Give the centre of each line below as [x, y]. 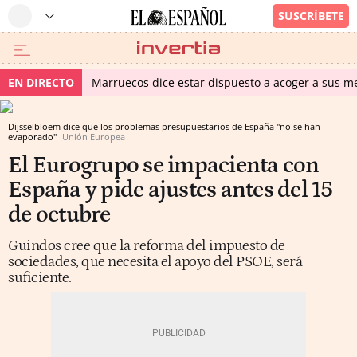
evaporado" [33, 137]
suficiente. [40, 278]
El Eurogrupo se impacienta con [164, 165]
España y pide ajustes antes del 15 [171, 190]
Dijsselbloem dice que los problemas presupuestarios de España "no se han [164, 126]
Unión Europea [94, 137]
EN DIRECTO [41, 82]
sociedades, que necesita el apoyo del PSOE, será [155, 262]
